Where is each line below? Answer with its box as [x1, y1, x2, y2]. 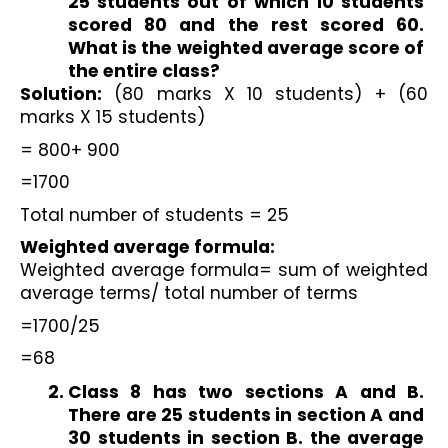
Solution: [20, 81, 102, 106]
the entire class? [68, 58, 220, 83]
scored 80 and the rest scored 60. [68, 12, 424, 37]
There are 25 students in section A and [68, 403, 424, 428]
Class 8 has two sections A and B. [68, 380, 424, 405]
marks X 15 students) [20, 104, 205, 129]
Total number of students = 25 [20, 202, 289, 227]
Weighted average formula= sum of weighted [20, 258, 428, 283]
